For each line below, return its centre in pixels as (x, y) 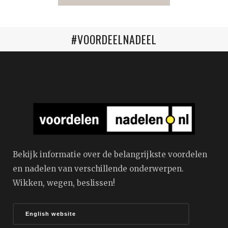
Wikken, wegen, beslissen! (64, 183)
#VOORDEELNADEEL (114, 39)
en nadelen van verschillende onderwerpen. (98, 168)
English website (51, 213)
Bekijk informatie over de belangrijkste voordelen (110, 154)
